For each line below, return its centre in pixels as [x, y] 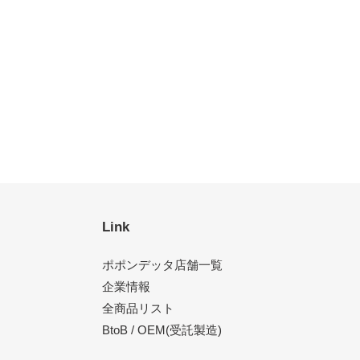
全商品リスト [138, 309]
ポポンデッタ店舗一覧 [162, 265]
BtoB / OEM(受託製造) [162, 330]
